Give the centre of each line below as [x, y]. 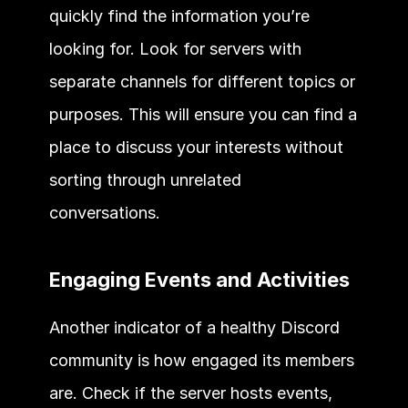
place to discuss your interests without [196, 147]
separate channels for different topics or [202, 81]
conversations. [107, 212]
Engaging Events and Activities [201, 279]
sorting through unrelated [145, 179]
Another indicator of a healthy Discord [194, 327]
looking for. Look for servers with [175, 48]
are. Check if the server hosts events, [190, 393]
